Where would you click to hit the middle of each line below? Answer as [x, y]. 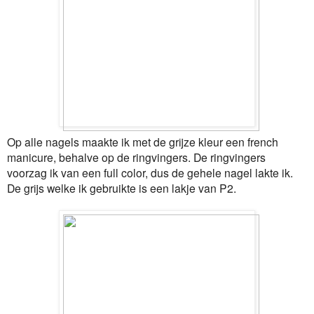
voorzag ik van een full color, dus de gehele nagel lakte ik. [150, 172]
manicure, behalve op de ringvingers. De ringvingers [136, 157]
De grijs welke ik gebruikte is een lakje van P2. [122, 187]
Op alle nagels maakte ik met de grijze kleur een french [143, 141]
